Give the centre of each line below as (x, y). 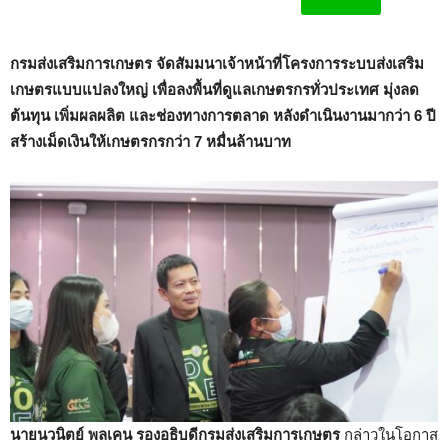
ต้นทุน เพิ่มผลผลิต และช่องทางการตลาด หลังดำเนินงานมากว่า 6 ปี (223, 116)
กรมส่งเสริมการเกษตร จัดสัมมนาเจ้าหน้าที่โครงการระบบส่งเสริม (217, 64)
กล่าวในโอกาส (391, 434)
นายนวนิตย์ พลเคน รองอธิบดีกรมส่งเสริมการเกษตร (177, 434)
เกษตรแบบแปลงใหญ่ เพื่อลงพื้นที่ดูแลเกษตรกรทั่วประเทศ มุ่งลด (214, 90)
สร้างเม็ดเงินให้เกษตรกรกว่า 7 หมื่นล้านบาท (150, 142)
